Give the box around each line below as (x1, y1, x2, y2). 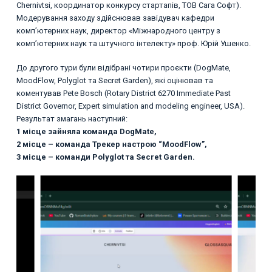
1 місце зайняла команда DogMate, (16, 127, 157, 137)
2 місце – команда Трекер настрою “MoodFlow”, (16, 140, 207, 149)
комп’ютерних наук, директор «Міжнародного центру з (16, 25, 220, 35)
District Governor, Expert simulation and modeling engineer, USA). (16, 101, 245, 111)
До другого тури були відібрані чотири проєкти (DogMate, (16, 63, 231, 73)
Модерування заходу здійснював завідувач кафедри (16, 13, 214, 22)
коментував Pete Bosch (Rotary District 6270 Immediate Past (16, 89, 231, 98)
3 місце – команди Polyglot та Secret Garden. (16, 152, 195, 162)
